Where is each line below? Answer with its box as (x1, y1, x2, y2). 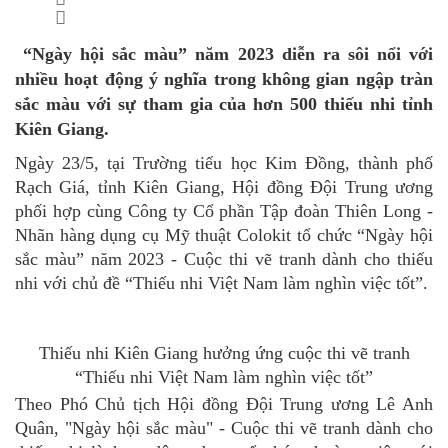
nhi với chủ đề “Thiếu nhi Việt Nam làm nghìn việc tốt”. (15, 273, 428, 293)
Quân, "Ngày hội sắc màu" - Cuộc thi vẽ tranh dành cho (15, 418, 433, 438)
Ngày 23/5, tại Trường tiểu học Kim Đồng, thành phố (15, 153, 433, 173)
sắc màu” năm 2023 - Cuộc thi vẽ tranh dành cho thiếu (15, 249, 433, 269)
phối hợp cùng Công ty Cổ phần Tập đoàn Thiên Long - (15, 201, 433, 221)
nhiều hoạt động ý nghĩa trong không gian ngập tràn (15, 69, 433, 89)
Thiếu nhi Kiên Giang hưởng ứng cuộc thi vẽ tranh (38, 343, 410, 363)
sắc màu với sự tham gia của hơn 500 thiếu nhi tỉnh (15, 94, 433, 114)
